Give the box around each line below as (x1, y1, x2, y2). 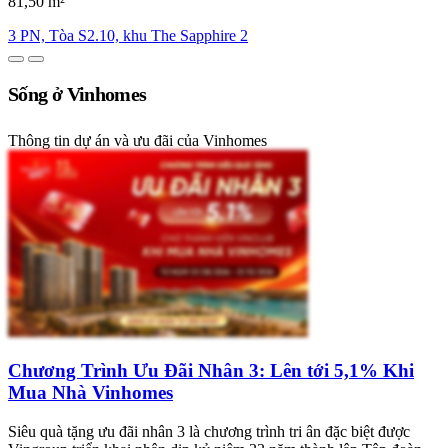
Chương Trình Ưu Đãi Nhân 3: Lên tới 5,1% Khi (8, 360, 414, 381)
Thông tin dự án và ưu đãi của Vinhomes (8, 131, 267, 149)
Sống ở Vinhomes (8, 82, 147, 105)
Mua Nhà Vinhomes (8, 382, 173, 403)
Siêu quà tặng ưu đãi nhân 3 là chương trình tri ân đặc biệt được (8, 422, 410, 440)
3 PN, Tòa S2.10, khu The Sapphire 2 (8, 27, 248, 45)
